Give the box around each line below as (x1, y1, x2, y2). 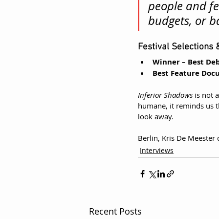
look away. (138, 111, 174, 121)
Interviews (140, 145, 174, 155)
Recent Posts (89, 205, 142, 217)
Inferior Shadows (138, 89, 193, 100)
